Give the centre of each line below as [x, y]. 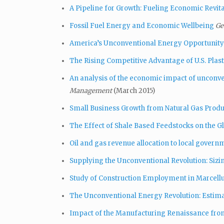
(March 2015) [134, 90]
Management [91, 90]
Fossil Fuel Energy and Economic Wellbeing [142, 25]
